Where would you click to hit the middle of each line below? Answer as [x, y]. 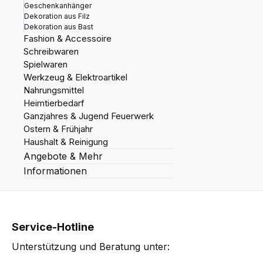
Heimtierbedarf [54, 103]
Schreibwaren [51, 51]
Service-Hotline [53, 227]
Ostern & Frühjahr [58, 129]
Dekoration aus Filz [57, 16]
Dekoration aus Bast [59, 27]
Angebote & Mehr [63, 156]
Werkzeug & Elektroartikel [75, 77]
